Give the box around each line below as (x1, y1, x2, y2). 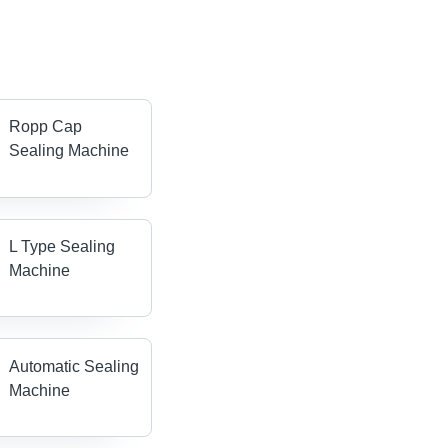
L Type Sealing (9, 238, 116, 256)
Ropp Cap (9, 118, 83, 136)
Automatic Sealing (9, 357, 140, 375)
